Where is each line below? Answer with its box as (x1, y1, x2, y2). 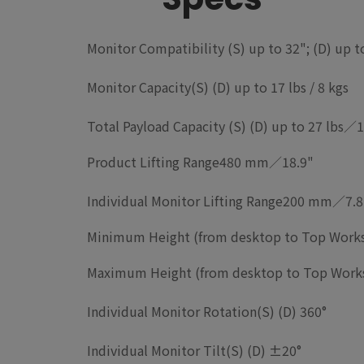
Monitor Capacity (87, 76, 191, 97)
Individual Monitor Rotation (87, 301, 257, 321)
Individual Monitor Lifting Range (87, 190, 283, 210)
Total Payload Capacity (87, 115, 225, 136)
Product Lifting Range (87, 151, 219, 171)
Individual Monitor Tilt (87, 340, 226, 360)
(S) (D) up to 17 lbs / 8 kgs (191, 76, 349, 97)
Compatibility (139, 37, 224, 58)
